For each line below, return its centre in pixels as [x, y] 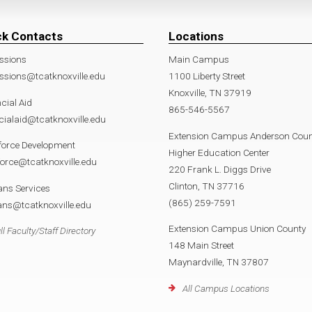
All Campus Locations [226, 288]
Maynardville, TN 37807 [219, 262]
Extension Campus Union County [237, 229]
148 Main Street [201, 245]
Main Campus [199, 59]
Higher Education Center [219, 152]
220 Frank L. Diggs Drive [220, 169]
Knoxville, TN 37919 [210, 93]
